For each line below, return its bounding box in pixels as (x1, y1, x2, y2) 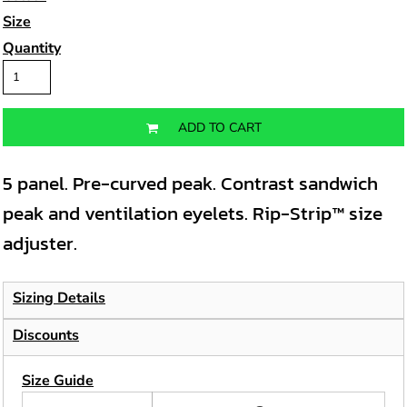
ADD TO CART (177, 119, 262, 137)
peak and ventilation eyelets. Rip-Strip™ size (3, 199, 382, 227)
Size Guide (22, 371, 94, 391)
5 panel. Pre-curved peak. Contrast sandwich (3, 169, 378, 197)
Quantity (3, 38, 61, 58)
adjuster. (3, 229, 77, 257)
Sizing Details (13, 288, 105, 308)
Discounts (13, 325, 79, 345)
